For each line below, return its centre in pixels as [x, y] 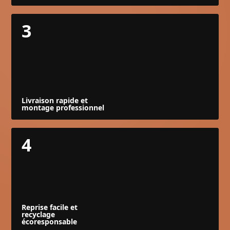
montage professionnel [63, 108]
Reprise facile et [50, 207]
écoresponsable [50, 222]
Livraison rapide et [55, 100]
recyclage [39, 214]
